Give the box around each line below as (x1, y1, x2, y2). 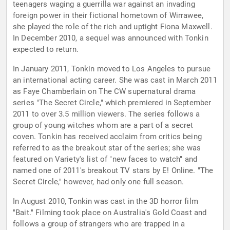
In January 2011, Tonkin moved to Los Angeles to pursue (13, 64, 211, 74)
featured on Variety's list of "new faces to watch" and (13, 155, 198, 164)
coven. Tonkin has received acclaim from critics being (13, 132, 202, 142)
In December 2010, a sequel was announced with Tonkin (13, 33, 208, 43)
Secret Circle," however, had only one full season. (13, 177, 184, 187)
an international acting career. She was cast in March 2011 (13, 75, 217, 85)
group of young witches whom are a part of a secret (13, 121, 194, 130)
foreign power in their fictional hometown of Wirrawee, (13, 11, 204, 21)
